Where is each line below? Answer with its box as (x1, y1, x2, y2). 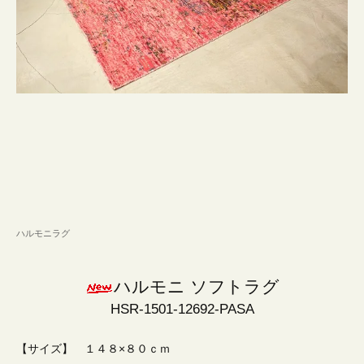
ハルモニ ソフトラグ (113, 277, 279, 297)
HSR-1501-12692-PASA (110, 301, 254, 318)
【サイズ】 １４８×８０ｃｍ (16, 342, 171, 356)
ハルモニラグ (16, 228, 70, 239)
